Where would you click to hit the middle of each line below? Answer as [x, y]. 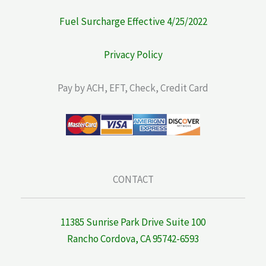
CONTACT [133, 180]
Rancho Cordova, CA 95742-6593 [133, 238]
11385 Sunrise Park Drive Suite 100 [133, 222]
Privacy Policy [133, 55]
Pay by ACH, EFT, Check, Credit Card [133, 88]
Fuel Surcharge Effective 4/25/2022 [133, 22]
